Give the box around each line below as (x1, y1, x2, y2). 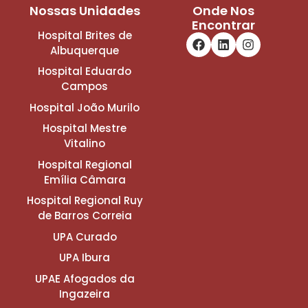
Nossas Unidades (29, 1, 140, 19)
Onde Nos (192, 1, 254, 19)
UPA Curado (52, 229, 117, 244)
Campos (61, 79, 109, 94)
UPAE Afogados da (34, 271, 135, 286)
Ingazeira (59, 286, 111, 301)
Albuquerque (50, 43, 120, 58)
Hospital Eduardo (38, 64, 132, 79)
